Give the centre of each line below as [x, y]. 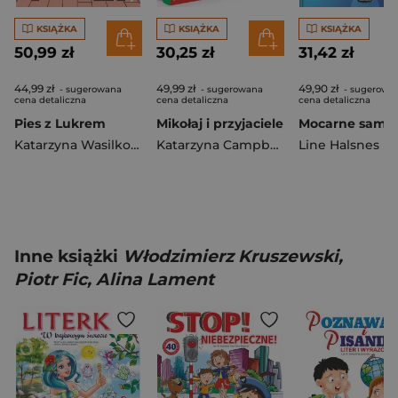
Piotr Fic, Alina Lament [114, 280]
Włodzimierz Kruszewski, [233, 257]
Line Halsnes [339, 145]
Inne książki [68, 257]
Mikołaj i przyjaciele [220, 124]
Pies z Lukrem [60, 124]
